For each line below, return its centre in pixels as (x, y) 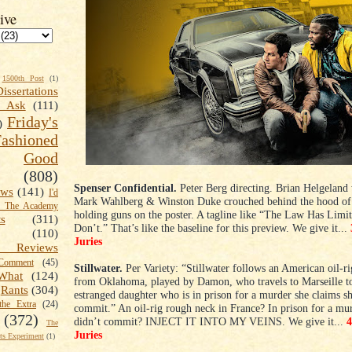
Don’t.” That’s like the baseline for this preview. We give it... (212, 228)
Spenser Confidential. (125, 188)
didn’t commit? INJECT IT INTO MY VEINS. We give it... (210, 322)
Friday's (33, 122)
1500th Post (23, 79)
